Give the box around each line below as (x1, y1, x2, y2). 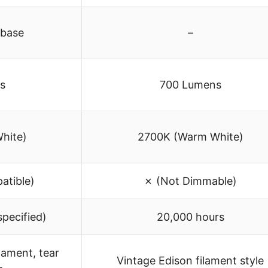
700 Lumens (159, 78, 221, 92)
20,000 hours (156, 211, 224, 224)
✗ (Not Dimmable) (144, 175, 237, 188)
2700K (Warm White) (137, 130, 243, 144)
